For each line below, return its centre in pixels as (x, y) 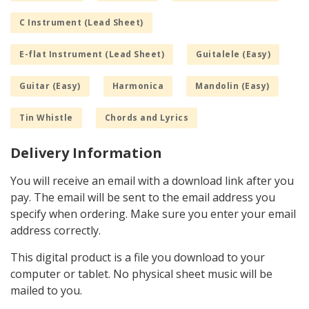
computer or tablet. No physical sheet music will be (141, 274)
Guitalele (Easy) (233, 54)
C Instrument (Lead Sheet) (81, 23)
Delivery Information (86, 153)
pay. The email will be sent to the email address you (143, 198)
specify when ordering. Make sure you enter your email (153, 214)
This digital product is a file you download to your (138, 258)
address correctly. (56, 231)
